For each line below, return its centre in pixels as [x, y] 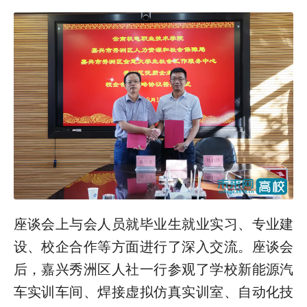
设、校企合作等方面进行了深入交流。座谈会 [153, 246]
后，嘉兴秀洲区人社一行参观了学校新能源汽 [153, 269]
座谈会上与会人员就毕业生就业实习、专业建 [153, 224]
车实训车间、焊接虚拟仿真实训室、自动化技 [153, 292]
